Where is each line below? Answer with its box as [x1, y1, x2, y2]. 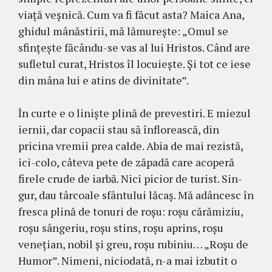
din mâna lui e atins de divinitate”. [18, 73, 189, 88]
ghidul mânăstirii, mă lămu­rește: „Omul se [18, 24, 228, 39]
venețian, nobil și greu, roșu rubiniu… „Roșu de [18, 237, 248, 252]
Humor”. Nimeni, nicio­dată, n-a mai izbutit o [18, 253, 237, 268]
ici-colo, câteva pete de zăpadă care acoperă [18, 155, 234, 170]
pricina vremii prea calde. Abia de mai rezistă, [18, 138, 243, 154]
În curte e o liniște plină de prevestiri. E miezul [18, 106, 251, 121]
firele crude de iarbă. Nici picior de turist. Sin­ [18, 171, 242, 186]
